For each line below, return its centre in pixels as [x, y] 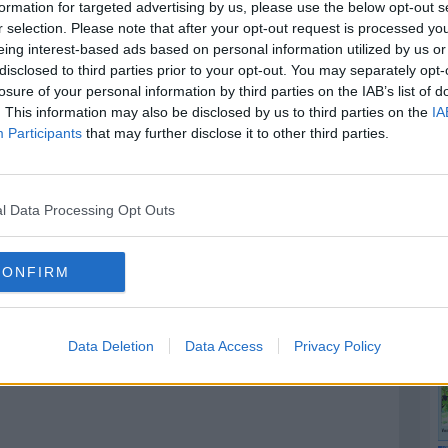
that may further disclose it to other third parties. [235, 132]
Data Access [223, 345]
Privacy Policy [337, 345]
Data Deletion [110, 345]
